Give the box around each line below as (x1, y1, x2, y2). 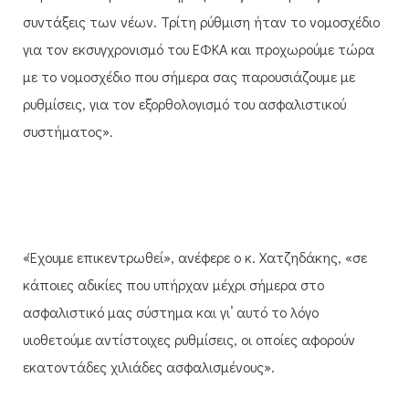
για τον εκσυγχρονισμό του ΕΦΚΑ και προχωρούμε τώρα (23, 38, 374, 58)
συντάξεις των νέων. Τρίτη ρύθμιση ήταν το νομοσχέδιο (23, 11, 380, 31)
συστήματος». (23, 121, 113, 141)
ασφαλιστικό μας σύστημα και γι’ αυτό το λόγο (23, 301, 319, 321)
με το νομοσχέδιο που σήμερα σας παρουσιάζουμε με (23, 66, 355, 86)
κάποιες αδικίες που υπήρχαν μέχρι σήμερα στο (23, 274, 324, 294)
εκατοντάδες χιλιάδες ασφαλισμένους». (23, 356, 275, 376)
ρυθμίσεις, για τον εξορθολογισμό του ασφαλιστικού (23, 93, 346, 113)
